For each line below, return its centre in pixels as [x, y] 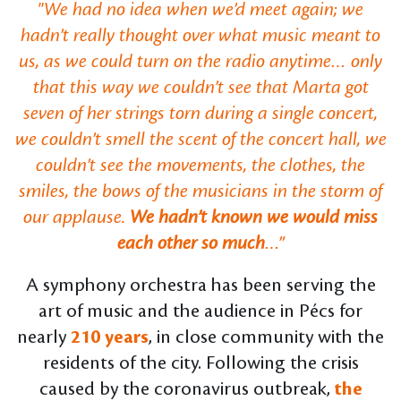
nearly [44, 337]
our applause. [77, 218]
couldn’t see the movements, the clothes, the [200, 166]
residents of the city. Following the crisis [200, 363]
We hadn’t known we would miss [254, 218]
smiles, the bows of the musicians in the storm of [200, 192]
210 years [110, 337]
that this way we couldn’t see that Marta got [200, 88]
